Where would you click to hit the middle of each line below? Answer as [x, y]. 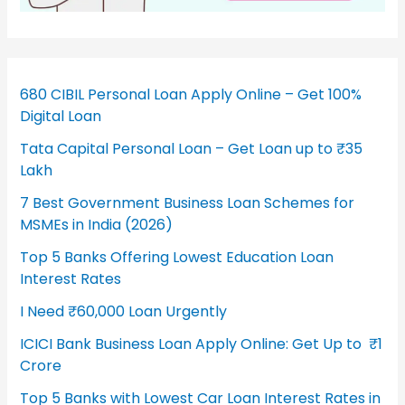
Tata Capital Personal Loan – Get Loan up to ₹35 [192, 149]
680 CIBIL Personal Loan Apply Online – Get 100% [191, 95]
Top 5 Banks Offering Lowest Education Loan [177, 258]
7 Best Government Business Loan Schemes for [188, 203]
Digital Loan [61, 117]
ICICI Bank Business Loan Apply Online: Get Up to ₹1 [202, 344]
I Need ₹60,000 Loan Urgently [124, 312]
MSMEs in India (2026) [97, 225]
